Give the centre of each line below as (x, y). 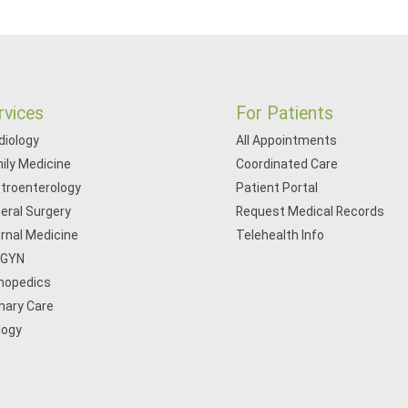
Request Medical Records (311, 211)
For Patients (285, 113)
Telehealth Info (280, 235)
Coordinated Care (287, 164)
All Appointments (287, 140)
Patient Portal (277, 188)
